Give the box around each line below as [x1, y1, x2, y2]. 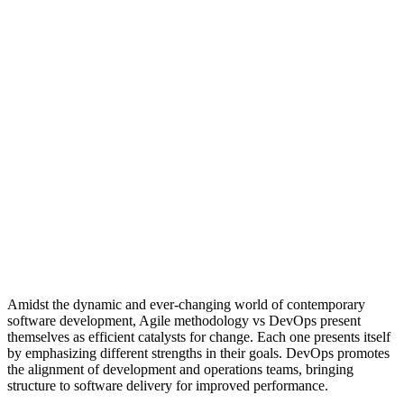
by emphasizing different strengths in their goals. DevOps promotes [7, 345, 390, 362]
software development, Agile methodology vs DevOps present [7, 313, 361, 329]
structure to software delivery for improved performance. [7, 378, 328, 394]
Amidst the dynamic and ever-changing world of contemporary [7, 297, 365, 313]
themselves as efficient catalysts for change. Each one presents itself [7, 329, 390, 345]
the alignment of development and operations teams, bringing [7, 362, 353, 378]
